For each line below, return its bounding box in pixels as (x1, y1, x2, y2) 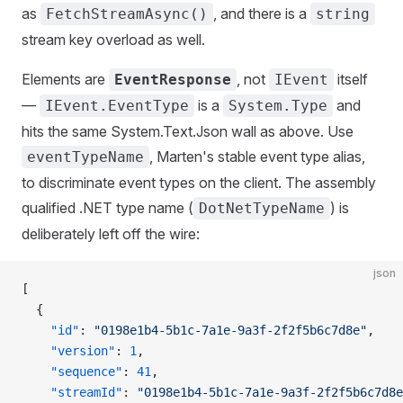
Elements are (22, 69, 109, 88)
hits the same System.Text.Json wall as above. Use (22, 121, 354, 140)
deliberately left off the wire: (22, 224, 200, 243)
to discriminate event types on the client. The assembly (22, 173, 376, 192)
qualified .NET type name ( (22, 198, 193, 217)
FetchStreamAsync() (46, 4, 208, 22)
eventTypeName (27, 148, 144, 166)
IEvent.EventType (45, 96, 189, 114)
